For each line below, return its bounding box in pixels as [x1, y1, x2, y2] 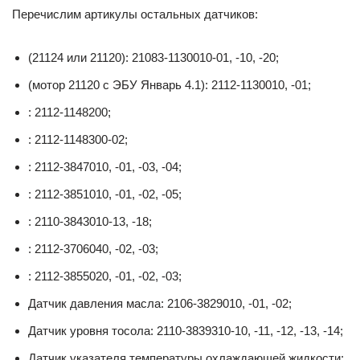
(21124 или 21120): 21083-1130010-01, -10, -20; [28, 51, 279, 65]
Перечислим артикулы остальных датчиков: [12, 7, 258, 22]
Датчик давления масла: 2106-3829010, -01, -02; [28, 297, 292, 311]
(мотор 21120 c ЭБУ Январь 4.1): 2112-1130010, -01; [28, 78, 311, 92]
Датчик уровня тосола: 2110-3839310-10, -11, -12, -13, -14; [28, 324, 343, 338]
